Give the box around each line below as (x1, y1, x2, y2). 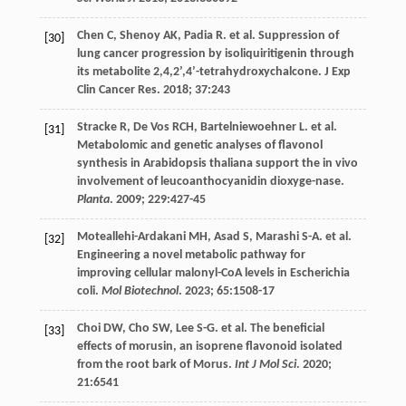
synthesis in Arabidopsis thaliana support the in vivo (76, 157, 358, 171)
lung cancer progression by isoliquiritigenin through (76, 47, 354, 62)
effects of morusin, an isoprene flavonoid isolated (76, 340, 343, 354)
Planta (76, 193, 110, 208)
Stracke (76, 121, 117, 135)
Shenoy (119, 29, 160, 43)
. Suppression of (251, 29, 339, 43)
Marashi (255, 230, 299, 245)
